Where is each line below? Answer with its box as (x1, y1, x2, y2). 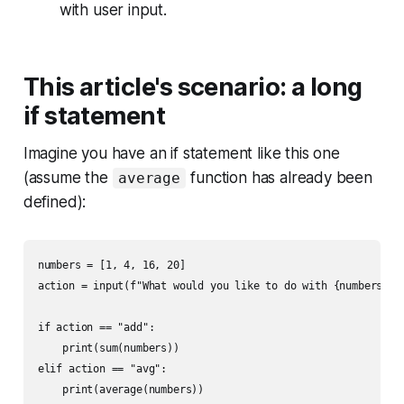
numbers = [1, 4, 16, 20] (37, 258, 186, 271)
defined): (23, 192, 87, 211)
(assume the (23, 168, 113, 187)
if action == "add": (37, 320, 155, 334)
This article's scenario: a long (23, 71, 363, 102)
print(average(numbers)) (37, 382, 205, 396)
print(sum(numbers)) (37, 341, 179, 354)
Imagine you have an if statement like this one (23, 143, 340, 162)
